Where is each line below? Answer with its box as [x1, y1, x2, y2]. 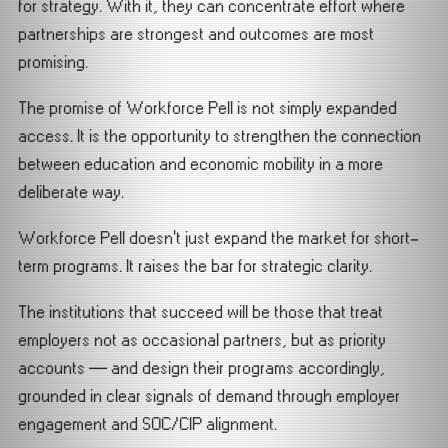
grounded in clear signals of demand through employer [18, 387, 400, 405]
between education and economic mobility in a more [18, 155, 383, 173]
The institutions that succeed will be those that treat [18, 303, 383, 321]
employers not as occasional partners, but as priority [18, 331, 386, 349]
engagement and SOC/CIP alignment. [18, 415, 277, 433]
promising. [18, 53, 88, 71]
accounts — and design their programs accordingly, [18, 359, 385, 377]
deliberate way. [18, 183, 124, 201]
